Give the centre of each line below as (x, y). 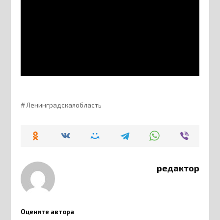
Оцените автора (48, 211)
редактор (178, 168)
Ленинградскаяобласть (64, 105)
